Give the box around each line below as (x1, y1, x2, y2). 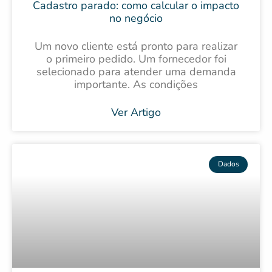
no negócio (109, 11, 163, 26)
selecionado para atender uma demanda (36, 64, 236, 80)
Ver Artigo (111, 105, 161, 120)
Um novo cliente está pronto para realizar (35, 39, 237, 54)
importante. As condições (74, 77, 198, 92)
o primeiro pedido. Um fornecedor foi (46, 52, 226, 67)
